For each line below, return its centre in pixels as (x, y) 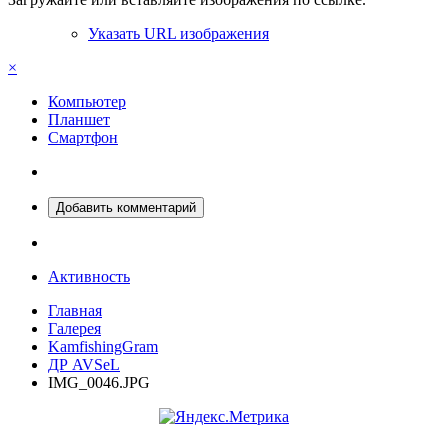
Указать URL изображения (178, 34)
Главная (75, 311)
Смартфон (83, 138)
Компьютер (87, 102)
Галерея (74, 329)
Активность (89, 277)
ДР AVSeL (84, 365)
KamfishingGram (103, 347)
